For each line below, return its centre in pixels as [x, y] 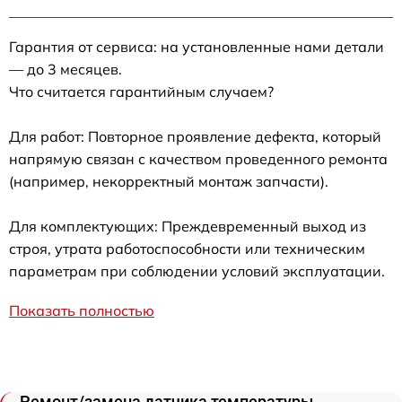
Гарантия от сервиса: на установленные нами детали [197, 46]
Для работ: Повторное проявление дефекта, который [195, 136]
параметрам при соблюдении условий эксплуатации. [197, 271]
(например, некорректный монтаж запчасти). [169, 181]
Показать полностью [82, 310]
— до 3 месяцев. [66, 69]
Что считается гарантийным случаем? [141, 91]
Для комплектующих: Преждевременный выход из [188, 226]
